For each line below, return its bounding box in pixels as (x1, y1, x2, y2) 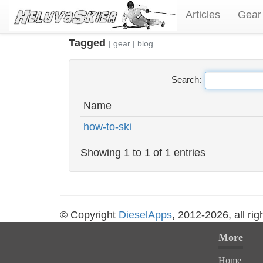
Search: (171, 74, 201, 85)
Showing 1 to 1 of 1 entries (80, 147, 205, 159)
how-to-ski (83, 121, 131, 133)
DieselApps (119, 209, 172, 221)
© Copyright (60, 209, 119, 221)
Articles (186, 9, 220, 21)
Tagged (69, 37, 109, 49)
